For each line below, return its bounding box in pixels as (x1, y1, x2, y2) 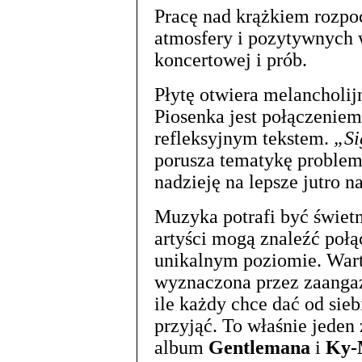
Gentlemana (208, 337, 310, 358)
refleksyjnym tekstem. (154, 128, 334, 149)
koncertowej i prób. (154, 49, 307, 70)
